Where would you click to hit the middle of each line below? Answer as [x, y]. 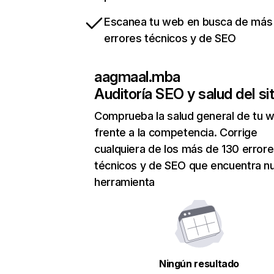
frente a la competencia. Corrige [176, 133]
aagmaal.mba [137, 77]
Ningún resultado [199, 264]
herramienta [125, 182]
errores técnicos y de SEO [170, 39]
